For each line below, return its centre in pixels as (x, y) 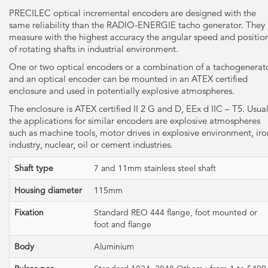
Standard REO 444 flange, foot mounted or (176, 212)
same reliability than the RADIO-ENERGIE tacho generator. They (137, 25)
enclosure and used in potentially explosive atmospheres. (122, 91)
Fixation (29, 212)
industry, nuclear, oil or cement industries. (91, 144)
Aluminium (114, 246)
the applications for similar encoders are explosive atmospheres (135, 121)
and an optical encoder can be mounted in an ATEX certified (128, 79)
